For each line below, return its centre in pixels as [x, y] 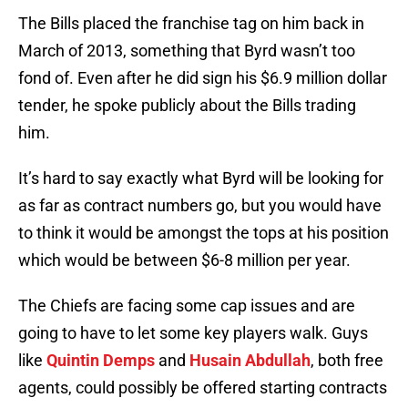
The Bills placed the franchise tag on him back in [191, 24]
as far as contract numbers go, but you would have [200, 206]
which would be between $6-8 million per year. [184, 260]
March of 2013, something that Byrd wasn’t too [187, 51]
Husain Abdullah [250, 361]
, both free [347, 361]
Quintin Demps [101, 361]
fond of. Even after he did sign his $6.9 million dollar [203, 78]
